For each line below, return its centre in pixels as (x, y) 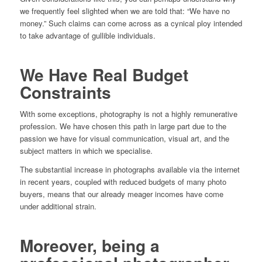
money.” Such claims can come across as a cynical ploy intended (131, 23)
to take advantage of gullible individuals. (87, 35)
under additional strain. (58, 206)
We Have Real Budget (104, 74)
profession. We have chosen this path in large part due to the (123, 126)
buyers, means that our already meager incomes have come (121, 194)
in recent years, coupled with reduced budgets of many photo (123, 181)
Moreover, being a (89, 245)
